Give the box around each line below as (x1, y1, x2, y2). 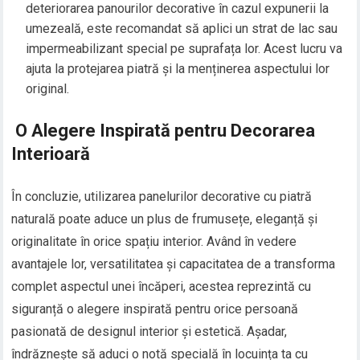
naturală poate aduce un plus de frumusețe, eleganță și (11, 211, 318, 227)
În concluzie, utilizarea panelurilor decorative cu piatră (11, 189, 313, 205)
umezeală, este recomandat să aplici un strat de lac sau (26, 21, 338, 37)
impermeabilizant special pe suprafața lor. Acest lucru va (26, 41, 343, 57)
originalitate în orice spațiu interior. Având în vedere (11, 234, 297, 250)
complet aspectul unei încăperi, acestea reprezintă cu (11, 279, 312, 295)
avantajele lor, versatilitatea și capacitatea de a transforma (11, 256, 336, 272)
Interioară (11, 144, 91, 165)
